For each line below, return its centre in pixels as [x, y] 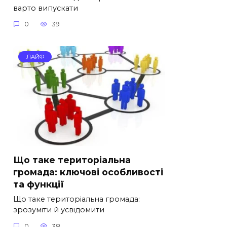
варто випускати [46, 8]
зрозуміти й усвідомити [59, 210]
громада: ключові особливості [88, 172]
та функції [39, 184]
